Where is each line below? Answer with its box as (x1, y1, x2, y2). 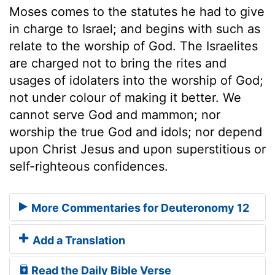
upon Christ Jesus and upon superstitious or (9, 141, 266, 157)
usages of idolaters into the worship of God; (9, 72, 263, 88)
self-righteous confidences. (9, 158, 168, 174)
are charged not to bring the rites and (9, 55, 227, 71)
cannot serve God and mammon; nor (9, 107, 220, 122)
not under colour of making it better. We (9, 90, 241, 105)
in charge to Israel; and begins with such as (9, 21, 260, 36)
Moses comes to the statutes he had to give (9, 4, 265, 19)
